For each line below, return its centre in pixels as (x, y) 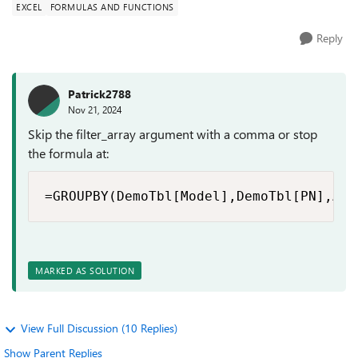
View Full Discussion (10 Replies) (99, 328)
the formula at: (68, 153)
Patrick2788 (99, 93)
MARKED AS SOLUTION (85, 270)
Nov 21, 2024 (95, 109)
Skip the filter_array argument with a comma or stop (173, 134)
